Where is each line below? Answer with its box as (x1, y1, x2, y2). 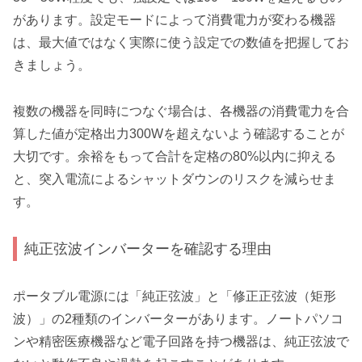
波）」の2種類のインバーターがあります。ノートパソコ (13, 311, 343, 326)
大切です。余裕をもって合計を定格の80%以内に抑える (13, 149, 336, 163)
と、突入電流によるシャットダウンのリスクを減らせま (13, 171, 336, 186)
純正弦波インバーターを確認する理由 (24, 240, 272, 258)
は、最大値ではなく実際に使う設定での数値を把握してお (13, 35, 349, 49)
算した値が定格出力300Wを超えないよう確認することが (13, 126, 344, 141)
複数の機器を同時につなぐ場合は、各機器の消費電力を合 (13, 103, 349, 118)
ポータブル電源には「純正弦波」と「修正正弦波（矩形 (13, 288, 336, 303)
